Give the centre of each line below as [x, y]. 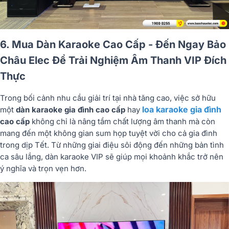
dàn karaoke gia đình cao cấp [71, 109]
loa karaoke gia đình [182, 109]
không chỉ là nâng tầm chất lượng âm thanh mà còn [122, 121]
